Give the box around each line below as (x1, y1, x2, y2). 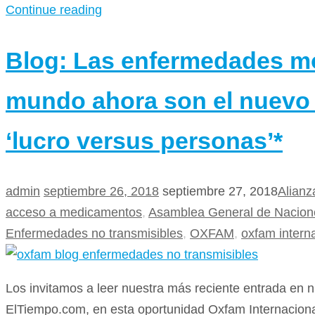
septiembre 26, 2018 (44, 184, 159, 198)
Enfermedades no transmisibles (6, 226, 183, 240)
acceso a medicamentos (6, 205, 142, 219)
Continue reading (6, 3, 102, 18)
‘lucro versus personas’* (6, 127, 283, 154)
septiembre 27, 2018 (162, 184, 278, 198)
